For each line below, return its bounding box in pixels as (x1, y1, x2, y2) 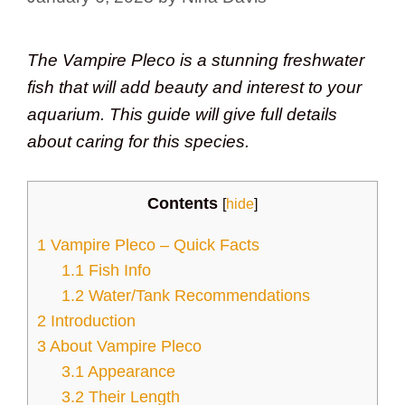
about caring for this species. (27, 131, 250, 151)
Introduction (46, 312, 136, 331)
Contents (147, 194, 218, 213)
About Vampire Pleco (46, 337, 202, 356)
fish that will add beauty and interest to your (27, 77, 362, 97)
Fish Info (84, 261, 152, 280)
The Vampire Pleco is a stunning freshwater (27, 50, 364, 70)
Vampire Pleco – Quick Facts (46, 236, 259, 255)
